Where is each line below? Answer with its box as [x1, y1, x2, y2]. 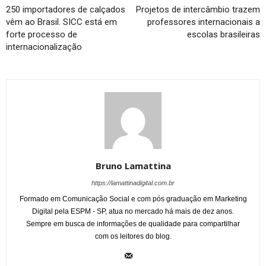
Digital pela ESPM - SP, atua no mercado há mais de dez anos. [32, 207, 234, 216]
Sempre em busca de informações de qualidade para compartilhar [26, 219, 240, 228]
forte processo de [6, 28, 77, 40]
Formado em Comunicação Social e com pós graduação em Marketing [19, 194, 247, 203]
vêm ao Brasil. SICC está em [6, 16, 117, 27]
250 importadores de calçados [6, 4, 125, 15]
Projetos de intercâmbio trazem [136, 4, 260, 15]
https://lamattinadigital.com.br [91, 179, 175, 186]
